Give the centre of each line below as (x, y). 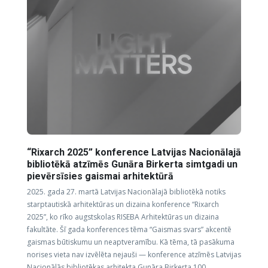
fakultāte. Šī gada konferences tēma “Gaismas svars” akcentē (129, 229)
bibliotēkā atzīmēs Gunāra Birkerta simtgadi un (132, 164)
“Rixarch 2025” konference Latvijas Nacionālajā (134, 152)
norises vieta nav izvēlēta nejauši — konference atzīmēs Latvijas (134, 254)
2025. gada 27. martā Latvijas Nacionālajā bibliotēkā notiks (126, 191)
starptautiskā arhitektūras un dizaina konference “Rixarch (123, 204)
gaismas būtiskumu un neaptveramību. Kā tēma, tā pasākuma (131, 242)
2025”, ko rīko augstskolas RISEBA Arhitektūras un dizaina (123, 217)
